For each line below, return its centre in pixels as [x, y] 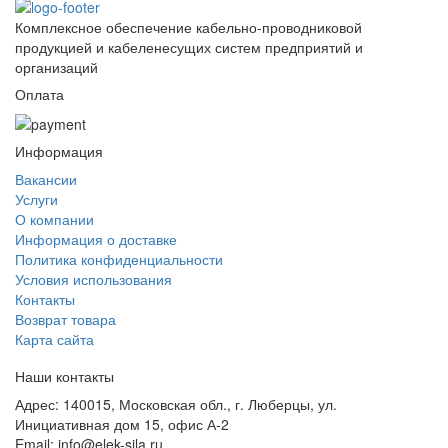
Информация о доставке [96, 238]
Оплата [39, 93]
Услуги [36, 198]
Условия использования [93, 278]
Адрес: [39, 403]
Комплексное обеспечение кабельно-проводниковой [188, 26]
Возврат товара [65, 318]
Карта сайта [54, 338]
